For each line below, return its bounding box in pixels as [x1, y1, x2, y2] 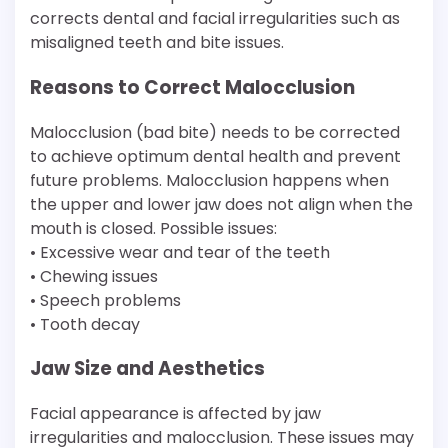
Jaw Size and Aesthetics [30, 355, 265, 383]
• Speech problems [30, 288, 181, 312]
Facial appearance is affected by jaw [30, 402, 321, 426]
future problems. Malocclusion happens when [30, 168, 389, 192]
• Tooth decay [30, 312, 140, 336]
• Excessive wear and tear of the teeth [30, 240, 330, 264]
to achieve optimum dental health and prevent [30, 144, 401, 168]
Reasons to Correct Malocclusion [30, 73, 355, 101]
